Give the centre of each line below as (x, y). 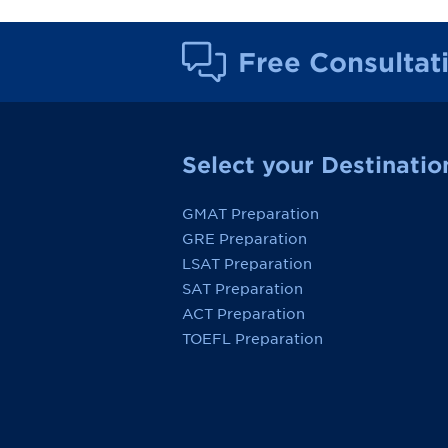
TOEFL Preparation (252, 338)
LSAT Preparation (247, 263)
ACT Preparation (243, 313)
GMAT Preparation (250, 213)
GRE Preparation (244, 238)
